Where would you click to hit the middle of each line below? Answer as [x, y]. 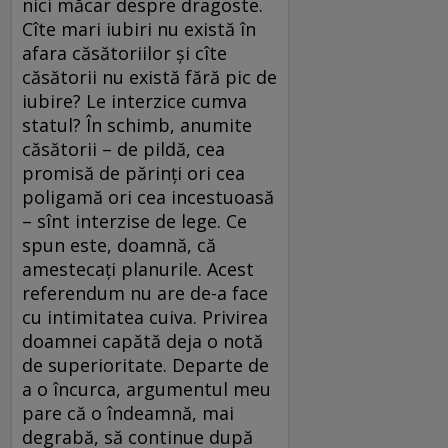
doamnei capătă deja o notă [142, 341]
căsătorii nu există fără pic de [149, 77]
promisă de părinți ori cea [133, 173]
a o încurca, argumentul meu [146, 389]
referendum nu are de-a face [145, 293]
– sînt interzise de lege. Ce [134, 221]
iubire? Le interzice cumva [134, 101]
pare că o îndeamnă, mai [128, 413]
